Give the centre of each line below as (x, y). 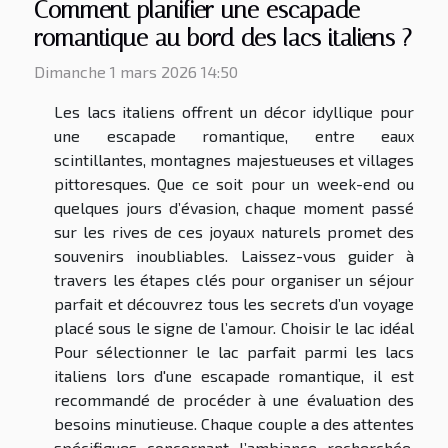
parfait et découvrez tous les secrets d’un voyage (234, 303)
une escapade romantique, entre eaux (234, 135)
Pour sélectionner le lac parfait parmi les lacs (234, 351)
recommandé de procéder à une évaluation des (234, 399)
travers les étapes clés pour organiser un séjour (234, 279)
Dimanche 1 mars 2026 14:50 (136, 71)
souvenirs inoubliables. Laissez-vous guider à (234, 255)
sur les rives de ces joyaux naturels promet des (234, 231)
